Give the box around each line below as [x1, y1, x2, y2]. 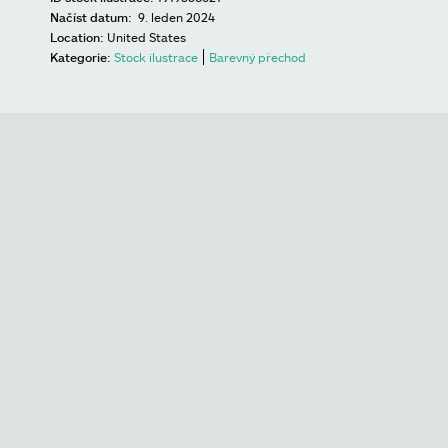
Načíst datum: [50, 10, 132, 24]
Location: [50, 30, 104, 44]
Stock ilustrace [114, 50, 198, 64]
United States [107, 30, 186, 44]
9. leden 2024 [135, 10, 215, 24]
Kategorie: [50, 50, 111, 64]
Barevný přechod [209, 50, 306, 64]
